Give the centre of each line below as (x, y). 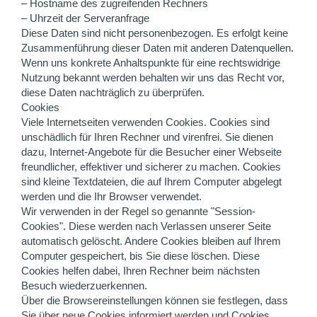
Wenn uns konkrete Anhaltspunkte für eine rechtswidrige (151, 63)
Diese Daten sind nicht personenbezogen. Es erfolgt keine (155, 33)
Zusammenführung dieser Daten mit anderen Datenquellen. (157, 48)
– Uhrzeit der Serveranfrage (85, 18)
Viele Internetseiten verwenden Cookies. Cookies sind (145, 122)
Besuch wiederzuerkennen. (84, 286)
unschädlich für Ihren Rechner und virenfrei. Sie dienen (147, 137)
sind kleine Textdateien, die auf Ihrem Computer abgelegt (151, 181)
